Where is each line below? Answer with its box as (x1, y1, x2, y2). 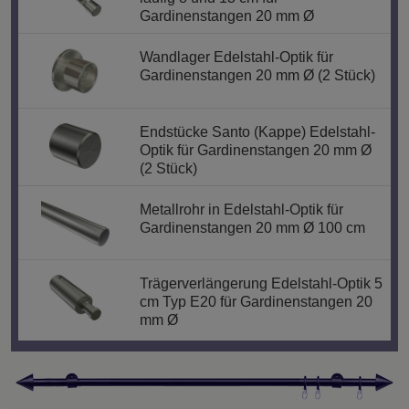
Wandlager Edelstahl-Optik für (139, 49, 333, 66)
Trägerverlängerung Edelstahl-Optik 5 (139, 275, 383, 291)
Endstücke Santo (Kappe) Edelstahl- (139, 123, 375, 140)
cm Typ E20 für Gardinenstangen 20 (139, 293, 372, 309)
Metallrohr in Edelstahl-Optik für (139, 201, 343, 217)
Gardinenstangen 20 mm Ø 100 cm (139, 219, 365, 236)
